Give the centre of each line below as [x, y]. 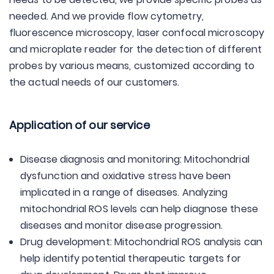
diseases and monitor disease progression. [122, 226]
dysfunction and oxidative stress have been [126, 176]
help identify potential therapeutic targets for [131, 259]
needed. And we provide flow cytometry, [106, 17]
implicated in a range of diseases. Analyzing [124, 193]
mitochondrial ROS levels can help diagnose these [139, 209]
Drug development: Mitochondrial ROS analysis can [141, 242]
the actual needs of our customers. [94, 83]
